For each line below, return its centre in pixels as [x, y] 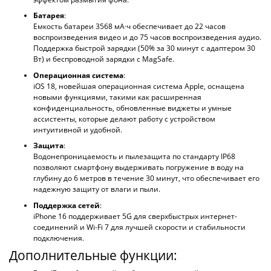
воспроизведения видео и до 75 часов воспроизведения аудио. [147, 37]
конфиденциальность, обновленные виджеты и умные [132, 108]
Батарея [49, 15]
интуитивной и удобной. [78, 129]
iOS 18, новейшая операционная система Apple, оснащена [139, 86]
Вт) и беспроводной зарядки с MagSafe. [104, 59]
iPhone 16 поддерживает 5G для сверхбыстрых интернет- [135, 216]
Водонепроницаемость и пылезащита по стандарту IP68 [134, 156]
